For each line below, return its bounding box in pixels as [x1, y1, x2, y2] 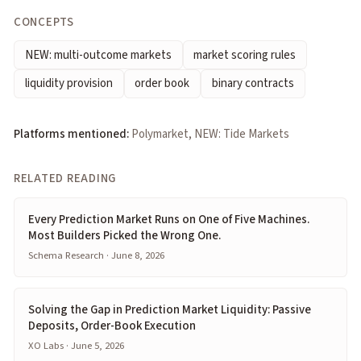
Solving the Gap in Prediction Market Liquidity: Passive [28, 301, 311, 318]
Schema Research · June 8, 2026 [28, 247, 164, 263]
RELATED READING [14, 169, 117, 187]
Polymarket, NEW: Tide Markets [131, 125, 289, 143]
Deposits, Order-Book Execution [28, 317, 196, 334]
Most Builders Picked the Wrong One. [28, 226, 221, 244]
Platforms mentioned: [14, 125, 129, 143]
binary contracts [211, 75, 294, 93]
